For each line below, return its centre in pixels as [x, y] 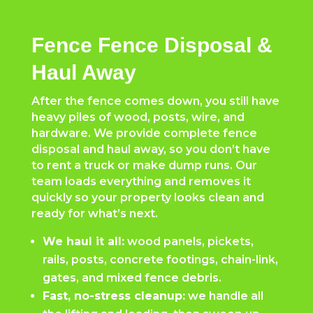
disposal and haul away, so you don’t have [151, 150]
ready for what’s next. [94, 214]
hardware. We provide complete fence [144, 133]
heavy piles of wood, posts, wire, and [138, 117]
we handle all [224, 296]
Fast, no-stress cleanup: [114, 296]
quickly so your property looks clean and [147, 198]
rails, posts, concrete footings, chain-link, [160, 260]
